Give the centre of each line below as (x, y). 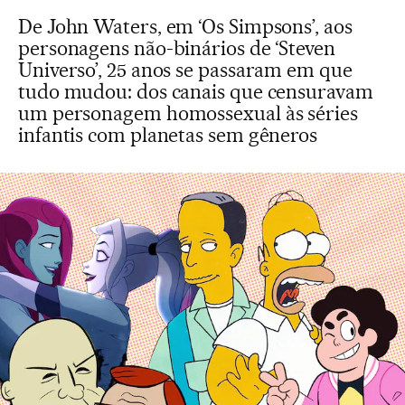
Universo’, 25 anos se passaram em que (185, 70)
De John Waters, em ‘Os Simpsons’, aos (185, 26)
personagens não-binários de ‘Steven (177, 48)
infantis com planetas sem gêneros (168, 135)
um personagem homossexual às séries (188, 113)
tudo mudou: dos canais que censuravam (196, 91)
